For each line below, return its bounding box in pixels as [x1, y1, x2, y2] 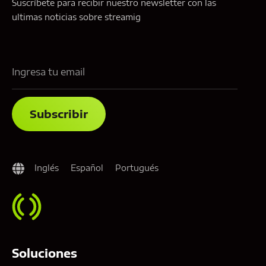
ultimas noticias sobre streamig [12, 12, 141, 23]
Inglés [34, 163, 59, 173]
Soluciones [12, 245, 77, 260]
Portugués [115, 163, 159, 173]
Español [71, 163, 103, 173]
